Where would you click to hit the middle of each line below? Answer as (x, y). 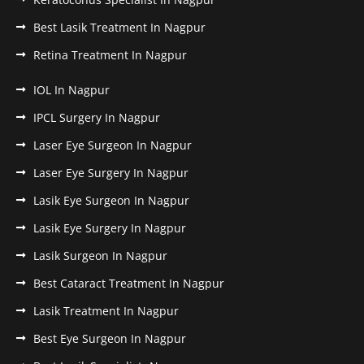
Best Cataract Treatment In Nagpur (129, 284)
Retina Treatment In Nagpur (110, 55)
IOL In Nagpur (72, 90)
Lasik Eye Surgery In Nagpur (110, 228)
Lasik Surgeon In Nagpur (101, 256)
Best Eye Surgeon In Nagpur (110, 339)
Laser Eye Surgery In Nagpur (111, 173)
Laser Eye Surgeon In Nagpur (113, 145)
